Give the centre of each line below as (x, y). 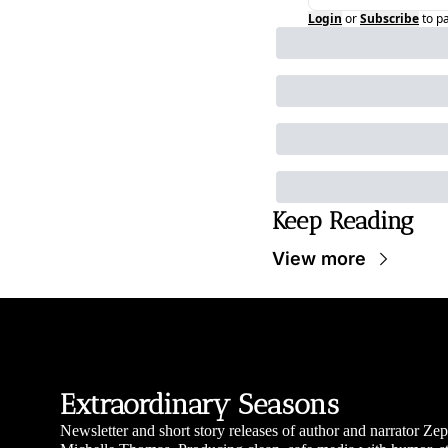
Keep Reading (342, 221)
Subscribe (389, 19)
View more (319, 259)
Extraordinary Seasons (199, 404)
